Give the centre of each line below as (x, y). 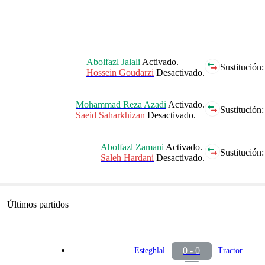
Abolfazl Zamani (132, 147)
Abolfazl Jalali (113, 62)
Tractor (230, 251)
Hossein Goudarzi (120, 72)
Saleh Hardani (127, 157)
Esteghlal (150, 251)
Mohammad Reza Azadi (121, 104)
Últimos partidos (38, 204)
